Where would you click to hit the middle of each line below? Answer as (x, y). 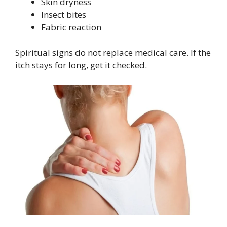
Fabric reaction (71, 27)
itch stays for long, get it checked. (81, 65)
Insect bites (64, 14)
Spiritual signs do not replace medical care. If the (113, 53)
